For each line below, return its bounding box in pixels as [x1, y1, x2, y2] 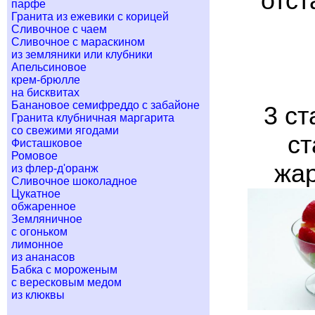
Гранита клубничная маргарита [11, 112, 174, 124]
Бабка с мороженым [11, 264, 117, 276]
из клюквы [11, 289, 65, 301]
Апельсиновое [11, 61, 86, 73]
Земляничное [11, 213, 82, 225]
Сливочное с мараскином [11, 36, 145, 48]
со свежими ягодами [11, 124, 119, 136]
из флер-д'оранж [11, 162, 98, 174]
